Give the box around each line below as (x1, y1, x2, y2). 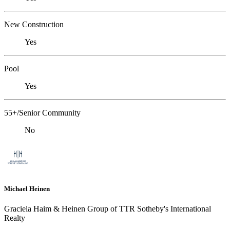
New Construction (4, 20, 64, 29)
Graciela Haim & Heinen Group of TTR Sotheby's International (4, 204, 211, 213)
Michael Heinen (4, 184, 50, 193)
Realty (4, 213, 25, 222)
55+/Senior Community (4, 108, 81, 118)
